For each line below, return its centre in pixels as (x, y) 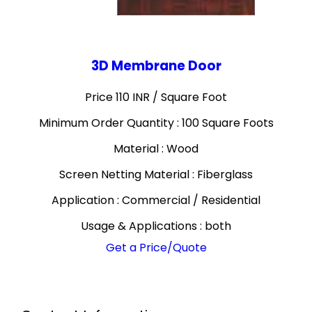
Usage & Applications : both (156, 226)
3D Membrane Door (156, 66)
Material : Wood (156, 149)
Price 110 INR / (123, 97)
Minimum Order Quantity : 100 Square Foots (156, 123)
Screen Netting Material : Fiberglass (156, 174)
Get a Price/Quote (156, 248)
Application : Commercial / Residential (156, 200)
